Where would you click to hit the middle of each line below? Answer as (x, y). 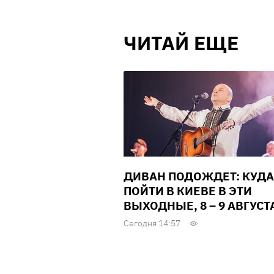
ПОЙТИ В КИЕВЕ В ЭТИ (188, 191)
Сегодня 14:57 (152, 224)
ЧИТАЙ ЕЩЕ (181, 43)
